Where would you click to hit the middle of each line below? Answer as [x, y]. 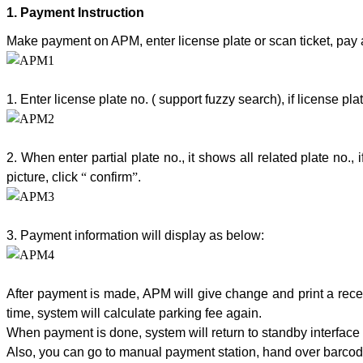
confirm [109, 177]
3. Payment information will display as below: [135, 235]
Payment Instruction [84, 13]
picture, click [42, 177]
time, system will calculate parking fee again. [134, 313]
